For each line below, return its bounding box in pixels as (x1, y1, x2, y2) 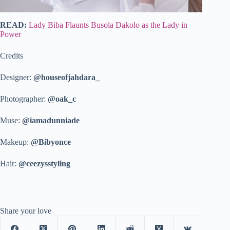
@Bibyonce (31, 137, 71, 146)
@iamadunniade (22, 116, 80, 125)
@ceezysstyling (18, 159, 70, 168)
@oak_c (48, 94, 76, 103)
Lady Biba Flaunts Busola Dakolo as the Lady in (29, 20, 187, 29)
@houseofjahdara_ (33, 72, 100, 82)
